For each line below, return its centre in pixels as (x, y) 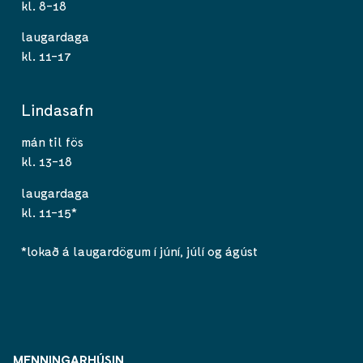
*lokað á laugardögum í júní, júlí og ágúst (139, 250)
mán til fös (52, 142)
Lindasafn (57, 110)
